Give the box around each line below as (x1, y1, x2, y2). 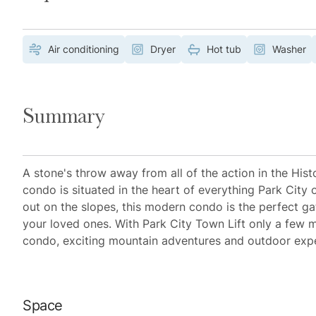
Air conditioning (48, 43, 119, 56)
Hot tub (207, 43, 241, 56)
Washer (272, 43, 306, 56)
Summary (23, 104, 104, 128)
